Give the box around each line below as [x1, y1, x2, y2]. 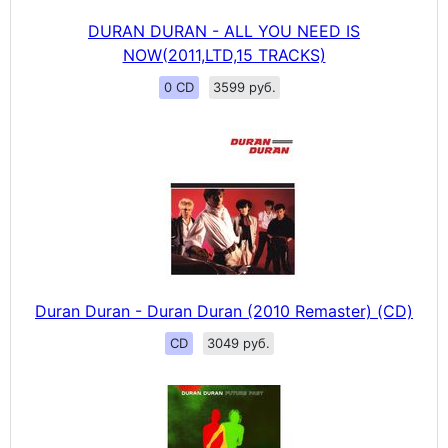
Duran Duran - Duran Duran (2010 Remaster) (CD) [35, 301, 413, 321]
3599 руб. [212, 79, 276, 95]
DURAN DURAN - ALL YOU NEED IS [88, 21, 360, 41]
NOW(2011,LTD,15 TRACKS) [122, 45, 326, 65]
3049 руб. [206, 335, 270, 351]
